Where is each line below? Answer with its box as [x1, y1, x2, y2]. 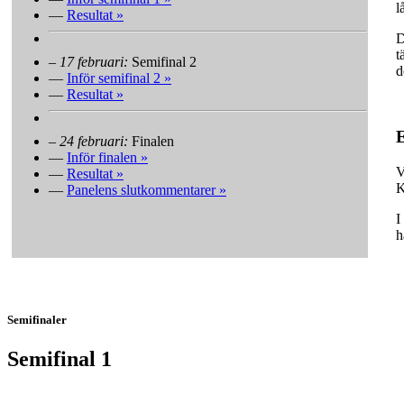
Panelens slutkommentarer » [67, 181, 226, 197]
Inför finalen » [67, 149, 148, 165]
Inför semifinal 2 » [67, 69, 171, 86]
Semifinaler [7, 313, 67, 327]
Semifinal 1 [7, 347, 112, 372]
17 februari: [60, 53, 128, 69]
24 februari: [60, 133, 128, 149]
